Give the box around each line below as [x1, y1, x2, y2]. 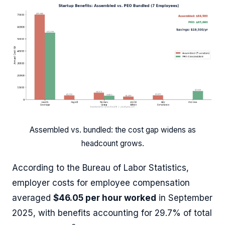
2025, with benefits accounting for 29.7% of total [12, 207, 212, 218]
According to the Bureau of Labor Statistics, [12, 162, 189, 173]
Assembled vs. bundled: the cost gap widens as [29, 125, 196, 135]
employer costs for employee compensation [12, 177, 190, 188]
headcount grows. [81, 138, 144, 148]
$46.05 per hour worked [53, 192, 156, 203]
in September [156, 192, 212, 203]
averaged [12, 192, 53, 203]
